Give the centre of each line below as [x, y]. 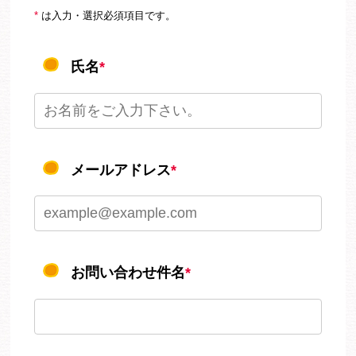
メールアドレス [119, 170]
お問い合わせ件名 [126, 272]
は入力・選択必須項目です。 [107, 15]
